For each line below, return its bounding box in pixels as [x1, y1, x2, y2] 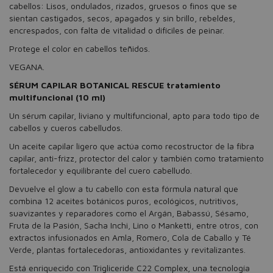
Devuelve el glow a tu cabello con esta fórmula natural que [9, 183, 238, 194]
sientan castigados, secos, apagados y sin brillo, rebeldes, [9, 13, 235, 23]
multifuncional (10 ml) [9, 92, 105, 102]
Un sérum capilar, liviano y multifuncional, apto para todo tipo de [9, 110, 260, 121]
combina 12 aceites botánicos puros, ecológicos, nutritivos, [9, 196, 238, 206]
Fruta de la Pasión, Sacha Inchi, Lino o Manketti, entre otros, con [9, 220, 258, 230]
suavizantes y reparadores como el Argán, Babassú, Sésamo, [9, 208, 249, 218]
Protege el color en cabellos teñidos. [9, 43, 150, 54]
